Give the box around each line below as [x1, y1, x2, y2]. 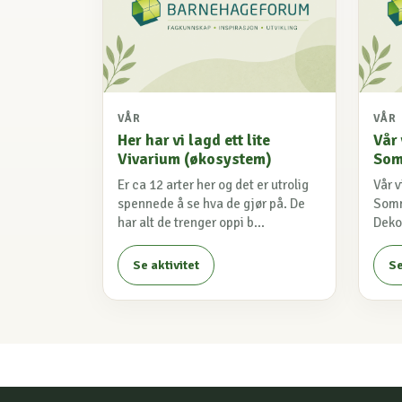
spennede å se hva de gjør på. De [118, 196, 305, 213]
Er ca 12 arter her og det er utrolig [118, 177, 309, 194]
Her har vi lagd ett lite [118, 130, 270, 151]
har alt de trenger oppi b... [118, 214, 265, 232]
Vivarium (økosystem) [118, 149, 272, 170]
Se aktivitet [133, 258, 199, 274]
